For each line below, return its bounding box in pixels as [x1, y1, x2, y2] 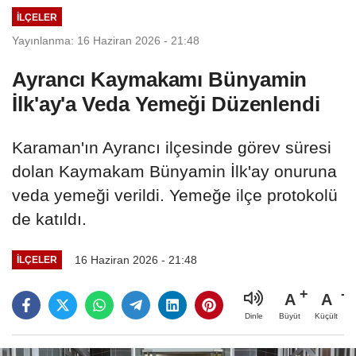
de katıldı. [12, 209, 87, 228]
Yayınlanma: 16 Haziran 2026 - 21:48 [12, 33, 199, 47]
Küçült [315, 311, 338, 320]
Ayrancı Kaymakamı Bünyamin [12, 67, 308, 91]
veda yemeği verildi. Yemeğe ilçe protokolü [12, 185, 338, 204]
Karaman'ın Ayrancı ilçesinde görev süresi [12, 137, 331, 157]
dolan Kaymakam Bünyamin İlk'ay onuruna [12, 161, 337, 180]
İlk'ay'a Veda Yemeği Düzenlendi [12, 91, 320, 116]
